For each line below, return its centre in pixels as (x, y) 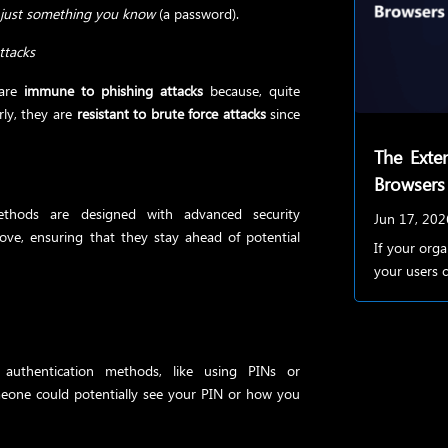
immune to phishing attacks (114, 90)
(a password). (197, 13)
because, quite (252, 90)
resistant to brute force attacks (171, 113)
